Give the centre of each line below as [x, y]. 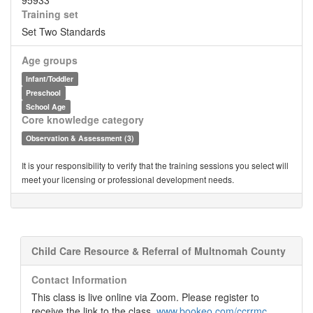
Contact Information [79, 279]
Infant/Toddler [50, 79]
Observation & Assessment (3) [80, 138]
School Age [46, 107]
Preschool [44, 93]
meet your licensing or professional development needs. [128, 179]
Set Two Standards [64, 31]
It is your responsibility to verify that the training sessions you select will [155, 165]
